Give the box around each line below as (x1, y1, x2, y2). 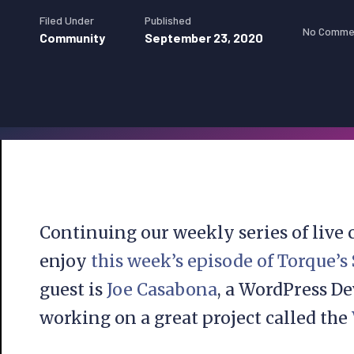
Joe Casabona (107, 279, 217, 300)
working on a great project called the (40, 307, 352, 329)
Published (145, 13, 191, 27)
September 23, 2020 (145, 30, 263, 45)
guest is (40, 279, 107, 300)
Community (40, 30, 105, 45)
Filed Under (40, 13, 94, 27)
